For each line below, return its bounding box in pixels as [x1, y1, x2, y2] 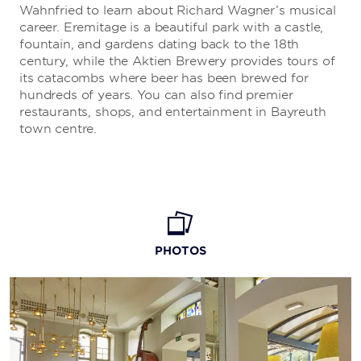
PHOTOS [155, 244, 206, 258]
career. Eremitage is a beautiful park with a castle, [19, 20, 324, 35]
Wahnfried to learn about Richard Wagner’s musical [19, 3, 336, 19]
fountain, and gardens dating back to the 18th [19, 37, 300, 52]
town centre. [19, 122, 98, 137]
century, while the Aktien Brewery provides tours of [19, 54, 335, 69]
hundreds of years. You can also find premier [19, 88, 293, 103]
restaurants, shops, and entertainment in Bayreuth [19, 105, 326, 120]
